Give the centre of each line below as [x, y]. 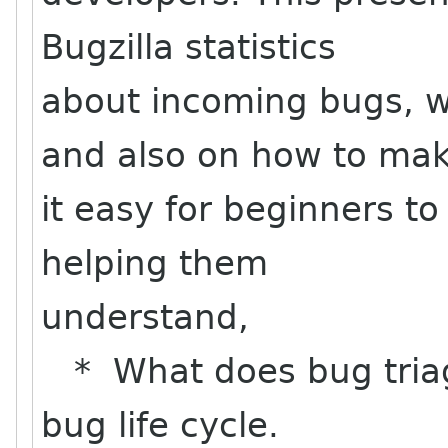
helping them [154, 263]
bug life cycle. [159, 425]
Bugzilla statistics [188, 47]
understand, [144, 317]
